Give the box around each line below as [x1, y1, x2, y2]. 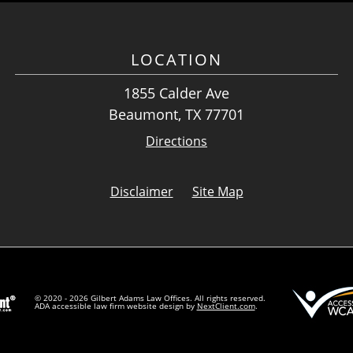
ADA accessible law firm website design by [34, 299, 197, 311]
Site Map [191, 183, 243, 201]
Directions [146, 132, 207, 150]
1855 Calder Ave [124, 84, 229, 103]
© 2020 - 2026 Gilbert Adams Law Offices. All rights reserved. [34, 292, 266, 303]
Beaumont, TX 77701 [109, 105, 244, 124]
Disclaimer [110, 183, 173, 201]
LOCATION [131, 49, 222, 71]
